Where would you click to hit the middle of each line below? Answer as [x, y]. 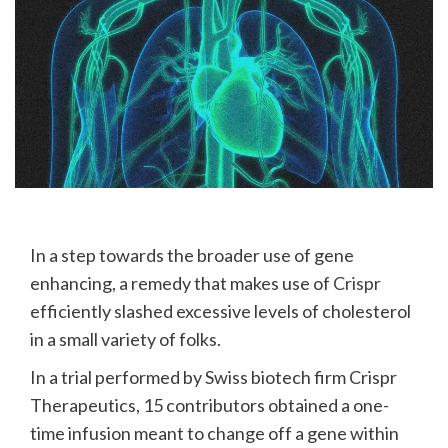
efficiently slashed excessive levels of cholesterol [220, 310]
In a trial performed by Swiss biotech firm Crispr [213, 376]
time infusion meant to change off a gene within [214, 432]
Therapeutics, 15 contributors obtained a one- [209, 404]
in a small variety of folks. [125, 338]
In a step [63, 254]
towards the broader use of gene [225, 254]
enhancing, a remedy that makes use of [181, 282]
